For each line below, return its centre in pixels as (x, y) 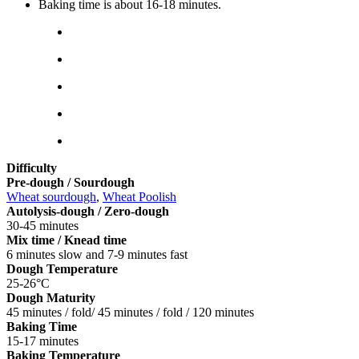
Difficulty (32, 168)
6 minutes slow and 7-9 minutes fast (97, 255)
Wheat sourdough (51, 197)
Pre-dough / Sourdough (71, 183)
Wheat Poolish (139, 197)
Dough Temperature (62, 269)
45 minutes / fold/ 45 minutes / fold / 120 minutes (130, 313)
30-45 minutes (42, 226)
